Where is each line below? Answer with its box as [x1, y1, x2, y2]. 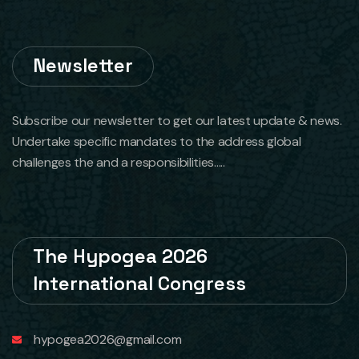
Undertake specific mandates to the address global [12, 133, 301, 150]
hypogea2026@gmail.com [34, 331, 182, 348]
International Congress [33, 271, 246, 296]
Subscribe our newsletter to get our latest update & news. [12, 112, 342, 129]
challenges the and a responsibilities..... [12, 154, 225, 171]
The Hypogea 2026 [33, 244, 208, 268]
